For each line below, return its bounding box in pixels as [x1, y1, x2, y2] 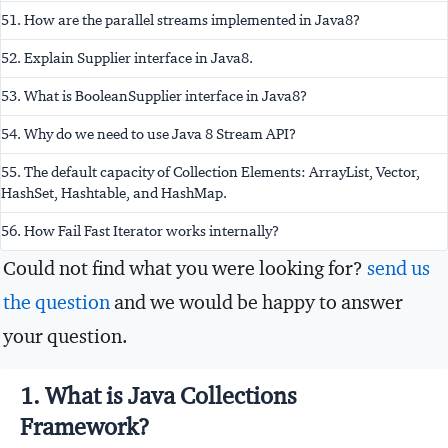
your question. [3, 323, 128, 348]
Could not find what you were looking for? [3, 255, 367, 280]
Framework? [20, 411, 150, 442]
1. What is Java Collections [20, 380, 297, 411]
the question [3, 289, 110, 314]
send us [367, 255, 430, 280]
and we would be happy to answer [110, 289, 403, 314]
